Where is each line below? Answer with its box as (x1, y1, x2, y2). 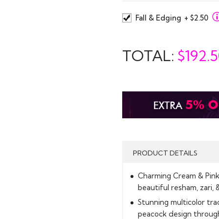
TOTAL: (122, 46, 177, 65)
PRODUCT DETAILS (133, 148, 197, 157)
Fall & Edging (135, 13, 183, 22)
